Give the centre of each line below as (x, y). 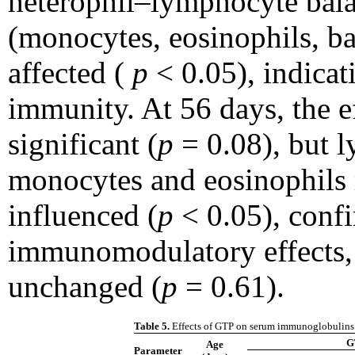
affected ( (70, 73)
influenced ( (83, 216)
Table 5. (153, 326)
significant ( (83, 144)
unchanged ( (85, 287)
